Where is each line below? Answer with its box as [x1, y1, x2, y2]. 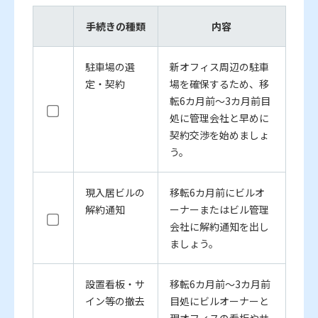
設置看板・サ [84, 277, 145, 292]
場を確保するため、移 [169, 77, 269, 92]
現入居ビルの [84, 185, 145, 200]
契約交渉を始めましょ [169, 128, 269, 143]
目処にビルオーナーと [169, 294, 269, 309]
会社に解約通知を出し [169, 219, 269, 234]
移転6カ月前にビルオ [169, 185, 265, 200]
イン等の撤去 [84, 294, 145, 309]
